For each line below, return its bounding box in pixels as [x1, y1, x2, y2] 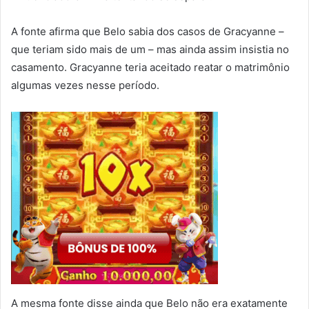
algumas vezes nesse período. [11, 79, 159, 92]
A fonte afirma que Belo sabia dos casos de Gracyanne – [11, 25, 284, 39]
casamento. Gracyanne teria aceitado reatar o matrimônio [11, 61, 290, 74]
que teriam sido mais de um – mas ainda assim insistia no [11, 43, 289, 57]
